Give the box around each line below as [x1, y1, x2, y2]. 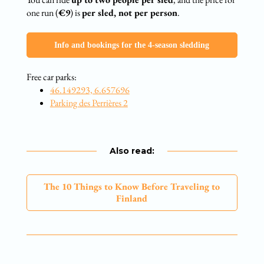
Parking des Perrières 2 [49, 96, 128, 109]
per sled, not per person [81, 6, 177, 19]
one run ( [26, 6, 58, 19]
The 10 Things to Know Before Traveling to [44, 180, 220, 193]
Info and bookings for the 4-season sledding [54, 40, 210, 49]
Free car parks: [26, 70, 77, 83]
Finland [116, 192, 148, 204]
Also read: [109, 145, 154, 156]
